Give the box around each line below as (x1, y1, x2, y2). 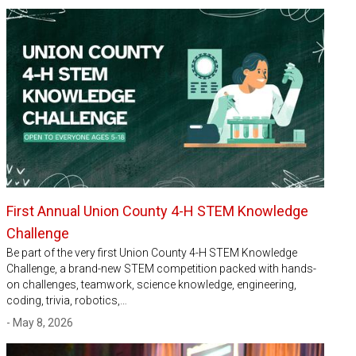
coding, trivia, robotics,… (6, 293, 127, 307)
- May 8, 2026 (6, 315, 73, 329)
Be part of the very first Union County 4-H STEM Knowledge (6, 246, 297, 259)
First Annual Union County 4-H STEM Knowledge (6, 202, 308, 219)
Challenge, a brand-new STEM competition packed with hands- (6, 261, 316, 275)
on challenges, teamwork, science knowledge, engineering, (6, 277, 296, 291)
